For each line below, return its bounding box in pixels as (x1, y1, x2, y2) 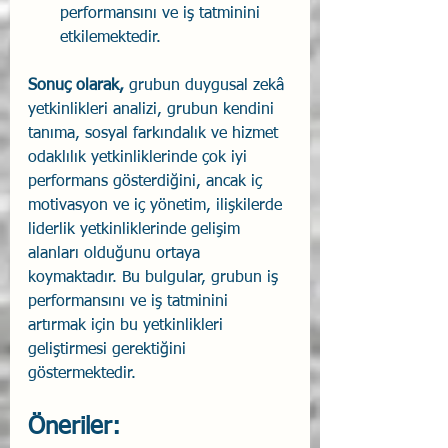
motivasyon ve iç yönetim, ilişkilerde (28, 197, 287, 214)
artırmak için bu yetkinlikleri (28, 317, 228, 334)
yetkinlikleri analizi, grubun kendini (28, 101, 279, 118)
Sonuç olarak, (28, 77, 124, 94)
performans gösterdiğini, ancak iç (28, 173, 267, 190)
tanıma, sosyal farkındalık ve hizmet (28, 125, 283, 142)
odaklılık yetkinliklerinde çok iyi (28, 149, 252, 166)
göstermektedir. (28, 365, 136, 382)
